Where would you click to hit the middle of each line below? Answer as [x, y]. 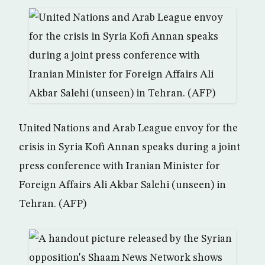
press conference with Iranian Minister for [119, 166]
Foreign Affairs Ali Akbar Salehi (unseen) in [122, 185]
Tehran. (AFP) [53, 204]
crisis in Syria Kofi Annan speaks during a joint [130, 147]
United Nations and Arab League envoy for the [128, 128]
